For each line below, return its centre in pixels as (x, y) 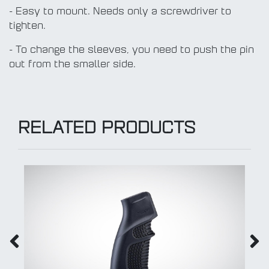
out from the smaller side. (72, 65)
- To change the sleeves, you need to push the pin (131, 51)
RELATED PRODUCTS (107, 129)
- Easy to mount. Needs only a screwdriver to (120, 12)
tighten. (27, 27)
